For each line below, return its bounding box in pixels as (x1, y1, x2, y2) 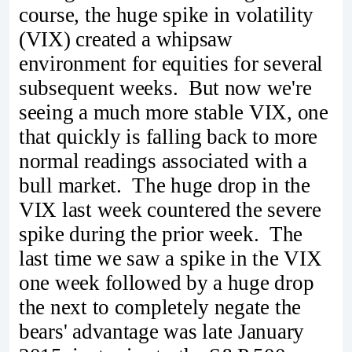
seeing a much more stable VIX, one (19, 101, 328, 125)
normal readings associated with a (19, 149, 308, 174)
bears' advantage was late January (19, 320, 305, 344)
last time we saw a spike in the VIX (19, 247, 322, 271)
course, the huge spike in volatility (19, 3, 314, 27)
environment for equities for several (19, 52, 324, 76)
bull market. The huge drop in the (19, 174, 310, 198)
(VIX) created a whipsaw (19, 27, 233, 52)
